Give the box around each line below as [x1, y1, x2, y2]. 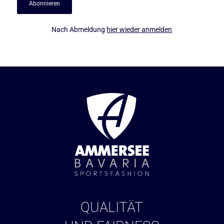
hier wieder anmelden [106, 25, 172, 33]
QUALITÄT [80, 198, 143, 215]
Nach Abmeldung [51, 25, 107, 33]
